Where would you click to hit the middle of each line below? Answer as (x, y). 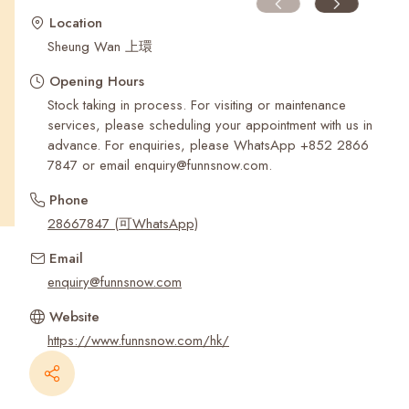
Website (74, 317)
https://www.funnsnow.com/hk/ (138, 341)
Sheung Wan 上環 (100, 47)
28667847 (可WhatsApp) (123, 224)
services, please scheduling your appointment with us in (210, 125)
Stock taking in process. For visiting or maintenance (197, 105)
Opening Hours (97, 81)
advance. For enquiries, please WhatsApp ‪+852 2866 (208, 145)
